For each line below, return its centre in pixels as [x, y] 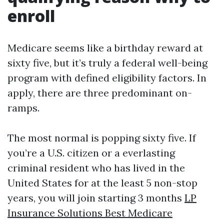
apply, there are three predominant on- [100, 93]
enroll [31, 16]
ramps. [23, 108]
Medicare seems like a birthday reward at [105, 48]
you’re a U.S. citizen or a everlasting [91, 153]
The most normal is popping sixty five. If [102, 138]
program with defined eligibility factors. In [107, 78]
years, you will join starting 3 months [96, 198]
